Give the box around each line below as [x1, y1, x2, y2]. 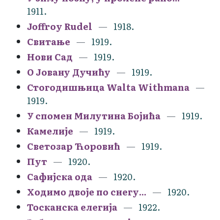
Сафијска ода [27, 169, 92, 183]
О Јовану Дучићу [27, 65, 110, 79]
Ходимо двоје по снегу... [27, 185, 146, 198]
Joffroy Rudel [27, 19, 92, 33]
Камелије [27, 124, 73, 137]
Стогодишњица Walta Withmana [27, 80, 190, 94]
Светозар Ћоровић [27, 139, 120, 153]
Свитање [27, 34, 70, 48]
